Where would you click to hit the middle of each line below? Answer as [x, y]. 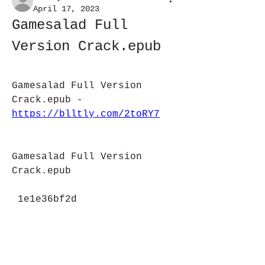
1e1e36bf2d [47, 199]
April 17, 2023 [66, 9]
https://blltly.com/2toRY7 [86, 114]
